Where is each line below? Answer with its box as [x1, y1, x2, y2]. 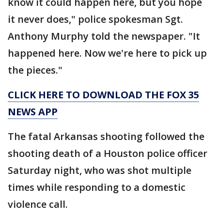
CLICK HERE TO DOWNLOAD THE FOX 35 [8, 88, 199, 102]
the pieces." [8, 63, 62, 77]
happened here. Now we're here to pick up [8, 46, 207, 60]
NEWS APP [8, 105, 58, 119]
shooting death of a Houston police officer [8, 147, 207, 160]
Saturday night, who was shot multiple [8, 164, 191, 177]
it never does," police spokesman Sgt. [8, 13, 183, 26]
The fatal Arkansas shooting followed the [8, 130, 204, 143]
